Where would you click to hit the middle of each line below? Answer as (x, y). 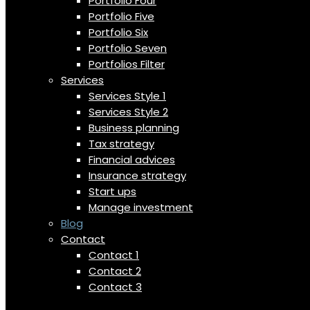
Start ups (112, 191)
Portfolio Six (118, 32)
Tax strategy (121, 144)
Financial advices (132, 159)
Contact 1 (114, 255)
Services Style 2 (128, 112)
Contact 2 (115, 271)
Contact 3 (115, 287)
